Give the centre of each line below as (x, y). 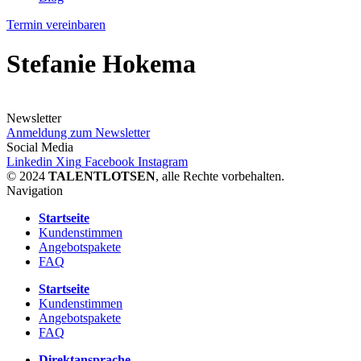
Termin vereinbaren (56, 25)
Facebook (110, 161)
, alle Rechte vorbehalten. (220, 176)
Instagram (163, 161)
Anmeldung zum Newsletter (78, 132)
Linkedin (29, 161)
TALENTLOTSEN (102, 176)
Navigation (35, 190)
